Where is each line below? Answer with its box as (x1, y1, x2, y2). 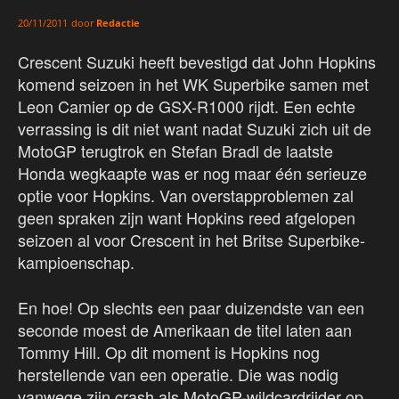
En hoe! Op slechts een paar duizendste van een (18, 296, 364, 320)
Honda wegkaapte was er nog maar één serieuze (18, 161, 367, 185)
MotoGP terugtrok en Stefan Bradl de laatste (18, 139, 333, 163)
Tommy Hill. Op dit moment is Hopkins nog (18, 340, 320, 364)
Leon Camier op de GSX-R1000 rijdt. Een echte (18, 94, 355, 118)
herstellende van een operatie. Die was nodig (18, 362, 338, 387)
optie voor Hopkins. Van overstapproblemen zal (18, 183, 354, 208)
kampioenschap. (18, 250, 134, 274)
